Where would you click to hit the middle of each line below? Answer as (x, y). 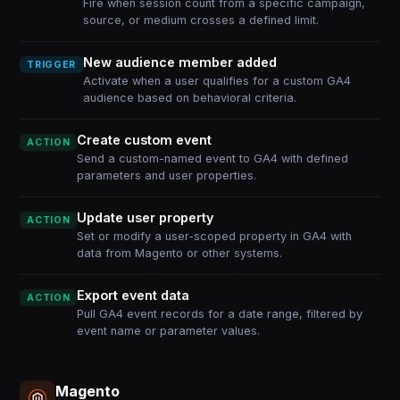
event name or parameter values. (169, 331)
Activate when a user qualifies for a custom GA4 (217, 81)
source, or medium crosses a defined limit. (200, 20)
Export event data (133, 295)
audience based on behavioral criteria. (189, 98)
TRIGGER (51, 65)
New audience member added (179, 62)
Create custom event (145, 140)
